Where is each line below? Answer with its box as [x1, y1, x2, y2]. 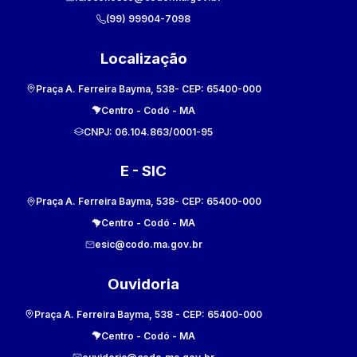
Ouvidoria [108, 274, 179, 293]
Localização [100, 49, 187, 69]
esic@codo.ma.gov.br [94, 238, 202, 251]
